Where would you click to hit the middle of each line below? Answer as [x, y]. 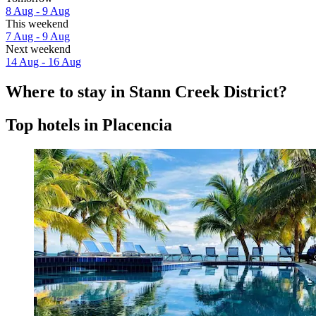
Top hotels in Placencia [89, 124]
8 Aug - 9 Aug [38, 11]
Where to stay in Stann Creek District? [146, 91]
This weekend [37, 23]
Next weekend [38, 49]
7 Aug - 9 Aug [38, 36]
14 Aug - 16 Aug [43, 61]
